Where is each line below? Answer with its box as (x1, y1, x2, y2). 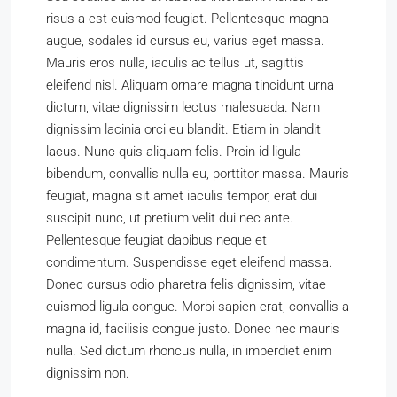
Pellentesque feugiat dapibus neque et (46, 232, 267, 248)
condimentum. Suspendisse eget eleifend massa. (46, 254, 332, 270)
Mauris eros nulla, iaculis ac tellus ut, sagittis (46, 55, 304, 71)
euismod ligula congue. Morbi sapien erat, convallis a (46, 299, 349, 315)
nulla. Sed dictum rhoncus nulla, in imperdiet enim (46, 343, 331, 359)
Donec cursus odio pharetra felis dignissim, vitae (46, 276, 326, 292)
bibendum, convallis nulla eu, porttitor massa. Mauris (46, 166, 349, 182)
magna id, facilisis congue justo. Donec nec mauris (46, 321, 339, 337)
